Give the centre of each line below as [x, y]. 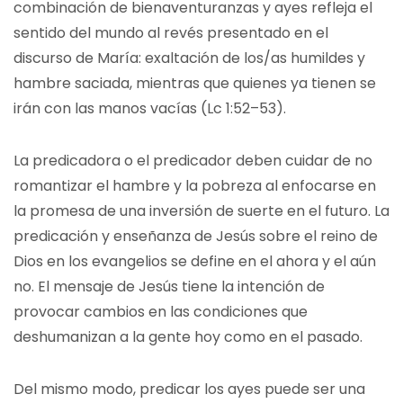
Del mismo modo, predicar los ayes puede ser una [189, 389]
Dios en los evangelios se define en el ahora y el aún [195, 261]
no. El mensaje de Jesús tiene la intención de [169, 287]
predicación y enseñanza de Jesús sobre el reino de [196, 236]
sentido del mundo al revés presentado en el [171, 33]
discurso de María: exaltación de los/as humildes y [189, 58]
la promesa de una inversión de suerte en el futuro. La [201, 211]
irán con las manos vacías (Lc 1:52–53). [150, 108]
